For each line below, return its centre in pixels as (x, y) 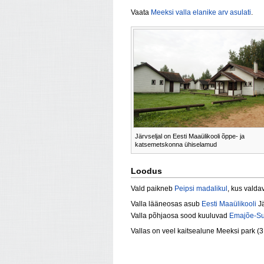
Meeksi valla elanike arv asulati (201, 13)
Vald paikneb (153, 189)
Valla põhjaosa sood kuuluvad (180, 216)
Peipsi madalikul (201, 189)
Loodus (146, 171)
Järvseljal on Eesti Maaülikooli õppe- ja (190, 136)
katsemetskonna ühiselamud (176, 144)
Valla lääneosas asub (166, 204)
